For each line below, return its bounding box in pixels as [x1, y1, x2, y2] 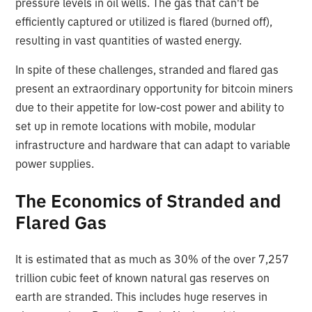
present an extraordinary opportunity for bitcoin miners [15, 81, 294, 95]
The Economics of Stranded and [15, 188, 282, 212]
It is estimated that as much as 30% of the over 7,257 [15, 251, 290, 266]
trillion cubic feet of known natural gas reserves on [15, 270, 270, 285]
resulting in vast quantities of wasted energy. [15, 33, 242, 47]
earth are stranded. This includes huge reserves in [15, 289, 268, 304]
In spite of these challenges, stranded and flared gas [15, 62, 279, 77]
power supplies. [15, 156, 100, 171]
